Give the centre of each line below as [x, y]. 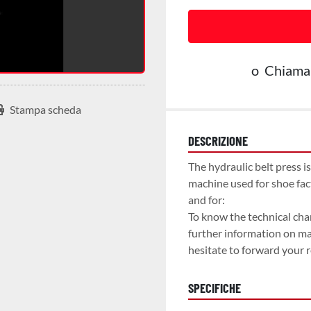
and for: [207, 200]
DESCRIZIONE [218, 141]
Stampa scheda [45, 109]
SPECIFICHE [215, 288]
